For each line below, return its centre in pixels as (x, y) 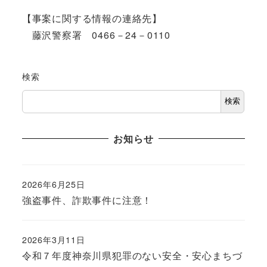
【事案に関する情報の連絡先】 (92, 18)
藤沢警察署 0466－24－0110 (96, 35)
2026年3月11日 (53, 240)
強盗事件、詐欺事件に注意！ (87, 200)
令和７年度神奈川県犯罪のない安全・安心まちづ (132, 256)
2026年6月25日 (53, 184)
